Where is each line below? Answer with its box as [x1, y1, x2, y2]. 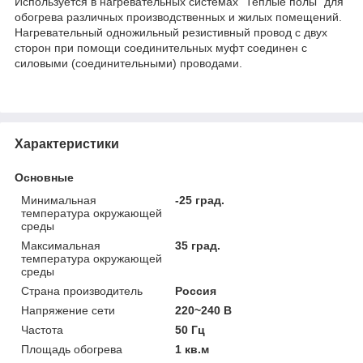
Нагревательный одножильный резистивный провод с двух [15, 25, 327, 39]
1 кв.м [175, 342, 210, 356]
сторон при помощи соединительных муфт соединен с [15, 41, 307, 54]
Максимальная [21, 238, 100, 252]
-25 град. [175, 193, 225, 207]
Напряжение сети [21, 303, 115, 317]
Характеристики [15, 136, 119, 151]
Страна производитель [21, 284, 143, 297]
